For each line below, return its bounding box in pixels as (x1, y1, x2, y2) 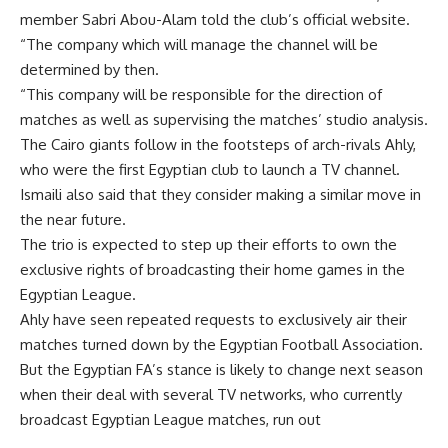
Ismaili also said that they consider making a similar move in (20, 185, 421, 204)
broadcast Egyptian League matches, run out (20, 410, 321, 429)
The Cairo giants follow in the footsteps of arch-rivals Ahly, (20, 135, 416, 154)
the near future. (20, 210, 126, 229)
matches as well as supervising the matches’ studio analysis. (20, 110, 428, 129)
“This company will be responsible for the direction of (20, 85, 382, 104)
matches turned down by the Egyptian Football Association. (20, 335, 423, 354)
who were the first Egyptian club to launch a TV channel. (20, 160, 400, 179)
